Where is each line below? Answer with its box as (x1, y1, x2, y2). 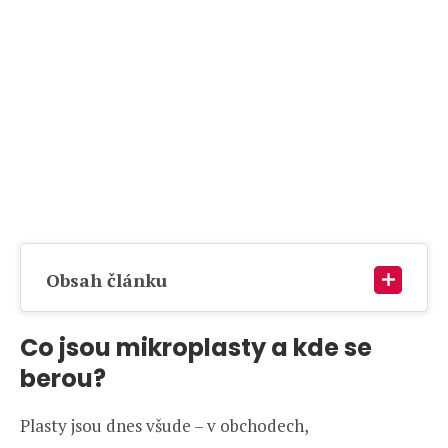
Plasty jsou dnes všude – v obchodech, (20, 413, 308, 437)
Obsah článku (46, 267, 167, 292)
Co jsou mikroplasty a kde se (20, 330, 372, 364)
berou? (20, 361, 106, 395)
